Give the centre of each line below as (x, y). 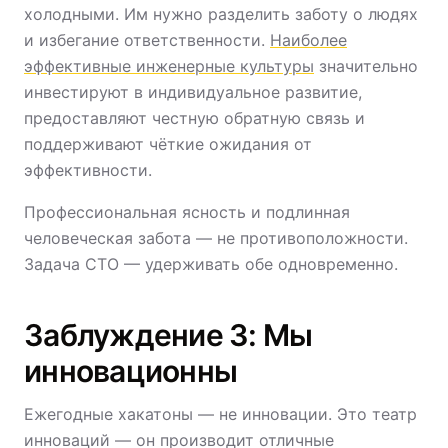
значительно (366, 66)
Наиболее (308, 40)
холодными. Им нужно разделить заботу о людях (221, 14)
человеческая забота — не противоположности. (216, 238)
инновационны (130, 371)
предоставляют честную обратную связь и (194, 118)
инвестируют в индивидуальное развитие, (193, 92)
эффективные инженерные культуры (169, 66)
